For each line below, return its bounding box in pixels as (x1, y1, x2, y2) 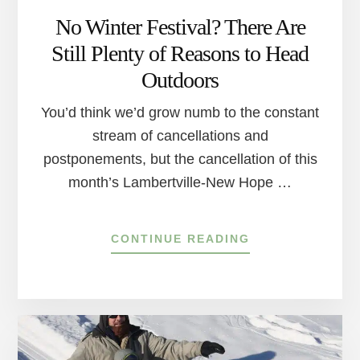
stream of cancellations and (92, 127, 268, 144)
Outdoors (141, 67, 219, 92)
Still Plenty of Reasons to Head (51, 40, 309, 66)
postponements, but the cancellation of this (43, 150, 317, 167)
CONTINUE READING (110, 231, 250, 245)
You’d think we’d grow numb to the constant (41, 104, 319, 121)
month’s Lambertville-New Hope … (68, 174, 292, 190)
